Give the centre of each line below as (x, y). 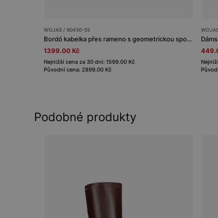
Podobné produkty (85, 117)
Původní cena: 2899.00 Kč (78, 69)
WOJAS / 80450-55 (67, 29)
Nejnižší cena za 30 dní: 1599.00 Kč (89, 62)
